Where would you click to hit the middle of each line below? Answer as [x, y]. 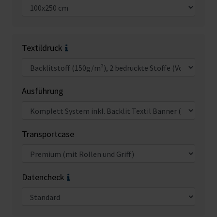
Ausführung [43, 91]
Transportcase [48, 134]
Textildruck [42, 48]
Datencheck [43, 177]
